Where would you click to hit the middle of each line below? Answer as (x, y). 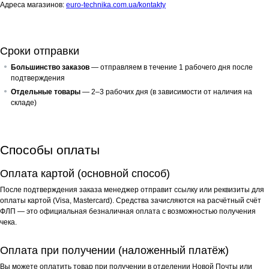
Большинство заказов (50, 67)
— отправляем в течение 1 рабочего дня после (171, 67)
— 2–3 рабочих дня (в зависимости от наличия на (166, 92)
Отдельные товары (46, 92)
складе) (24, 103)
